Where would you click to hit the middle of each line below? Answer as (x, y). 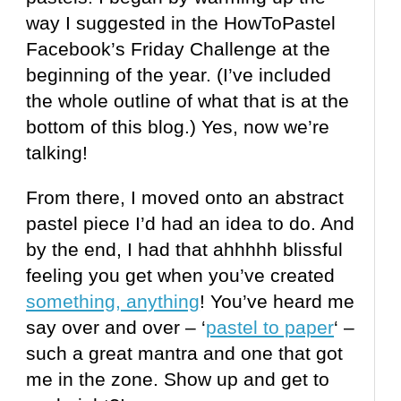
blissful (311, 250)
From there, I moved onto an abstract (185, 198)
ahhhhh (246, 250)
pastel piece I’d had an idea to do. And (191, 224)
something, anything (113, 302)
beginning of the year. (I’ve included (179, 75)
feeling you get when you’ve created (181, 276)
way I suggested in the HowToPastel (181, 23)
